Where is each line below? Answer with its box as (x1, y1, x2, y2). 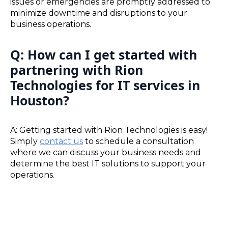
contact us (40, 136, 83, 147)
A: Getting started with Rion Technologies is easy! (10, 125, 208, 135)
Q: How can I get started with (10, 45, 197, 63)
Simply (10, 136, 40, 147)
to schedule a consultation (83, 136, 194, 147)
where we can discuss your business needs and (10, 148, 201, 158)
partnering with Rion (10, 61, 143, 78)
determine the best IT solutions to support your (10, 159, 206, 169)
